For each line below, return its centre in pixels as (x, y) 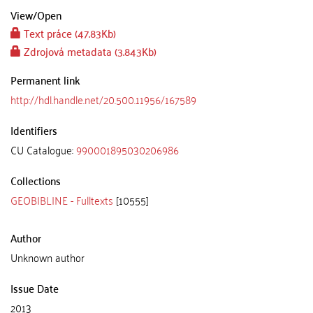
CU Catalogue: (43, 150)
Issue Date (35, 288)
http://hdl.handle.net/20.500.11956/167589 (103, 99)
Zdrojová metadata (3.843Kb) (89, 51)
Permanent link (45, 80)
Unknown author (48, 257)
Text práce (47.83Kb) (68, 33)
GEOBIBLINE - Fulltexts (62, 200)
